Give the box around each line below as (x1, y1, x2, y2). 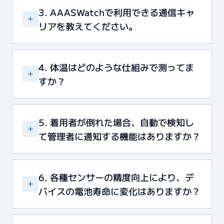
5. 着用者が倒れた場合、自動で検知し (38, 115, 194, 128)
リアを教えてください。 (38, 19, 137, 32)
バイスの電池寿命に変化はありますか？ (38, 184, 200, 197)
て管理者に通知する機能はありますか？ (38, 129, 200, 142)
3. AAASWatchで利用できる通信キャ (38, 5, 194, 18)
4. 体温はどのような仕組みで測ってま (38, 60, 194, 73)
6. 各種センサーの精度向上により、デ (38, 170, 194, 183)
